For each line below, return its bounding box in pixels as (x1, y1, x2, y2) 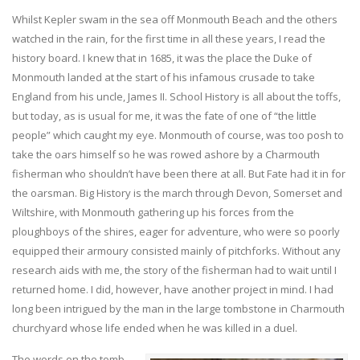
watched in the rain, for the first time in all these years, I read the (12, 31, 325, 47)
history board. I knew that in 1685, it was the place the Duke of (12, 51, 312, 66)
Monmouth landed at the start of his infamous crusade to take (12, 70, 315, 85)
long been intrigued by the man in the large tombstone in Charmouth (12, 301, 345, 317)
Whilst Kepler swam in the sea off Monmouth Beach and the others (12, 12, 337, 27)
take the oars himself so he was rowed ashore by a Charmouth (12, 147, 320, 162)
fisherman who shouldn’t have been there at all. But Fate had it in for (12, 166, 346, 182)
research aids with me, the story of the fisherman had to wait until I (12, 263, 337, 278)
